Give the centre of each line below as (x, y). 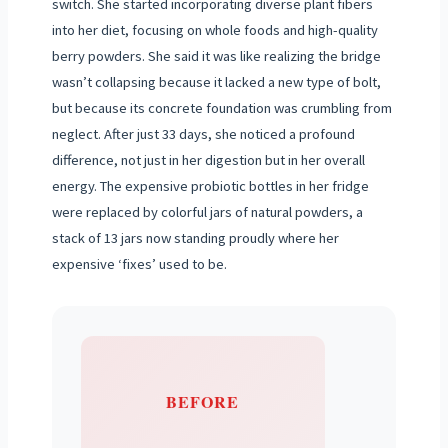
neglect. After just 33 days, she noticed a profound (203, 134)
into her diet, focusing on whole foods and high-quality (214, 30)
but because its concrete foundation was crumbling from (221, 108)
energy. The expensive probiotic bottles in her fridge (210, 186)
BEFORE (203, 402)
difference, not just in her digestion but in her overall (208, 160)
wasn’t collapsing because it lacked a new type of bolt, (216, 82)
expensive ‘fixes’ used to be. (139, 264)
